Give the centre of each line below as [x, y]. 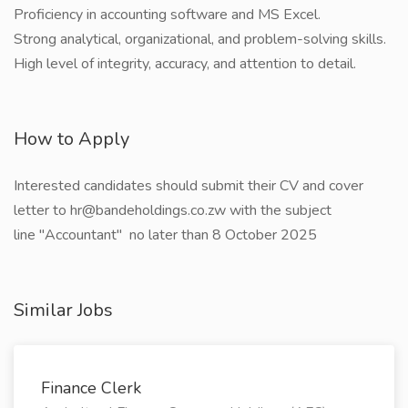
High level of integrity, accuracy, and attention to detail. [185, 64]
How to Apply [71, 139]
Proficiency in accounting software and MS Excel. [167, 15]
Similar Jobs [63, 310]
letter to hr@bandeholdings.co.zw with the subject [173, 210]
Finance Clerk [91, 388]
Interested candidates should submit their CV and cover [189, 186]
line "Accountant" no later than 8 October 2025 [165, 235]
